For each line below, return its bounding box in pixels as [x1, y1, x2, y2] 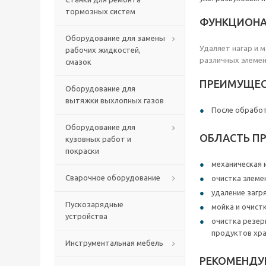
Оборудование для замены [65, 34, 165, 42]
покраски [65, 147, 99, 155]
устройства [65, 212, 107, 220]
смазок [65, 58, 91, 66]
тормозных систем [65, 7, 135, 15]
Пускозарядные [65, 200, 123, 208]
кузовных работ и [65, 135, 131, 143]
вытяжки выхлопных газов [65, 96, 164, 104]
